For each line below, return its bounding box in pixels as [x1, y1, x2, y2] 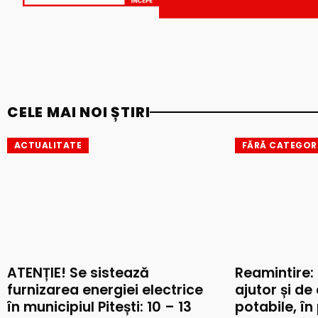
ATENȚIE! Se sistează [7, 263, 149, 283]
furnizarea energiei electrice [7, 280, 203, 300]
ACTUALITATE [14, 139, 82, 152]
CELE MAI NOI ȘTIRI [7, 102, 150, 123]
